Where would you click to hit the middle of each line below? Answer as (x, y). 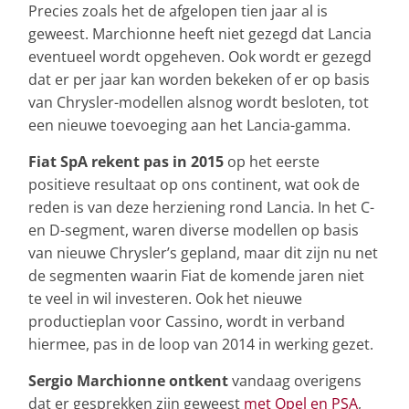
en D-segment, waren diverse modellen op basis (194, 231)
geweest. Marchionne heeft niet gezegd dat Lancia (200, 34)
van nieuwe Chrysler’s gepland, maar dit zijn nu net (203, 253)
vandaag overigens (295, 381)
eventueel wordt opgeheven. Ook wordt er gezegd (200, 57)
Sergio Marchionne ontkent (128, 381)
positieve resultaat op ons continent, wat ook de (194, 185)
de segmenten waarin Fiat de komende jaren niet (196, 276)
